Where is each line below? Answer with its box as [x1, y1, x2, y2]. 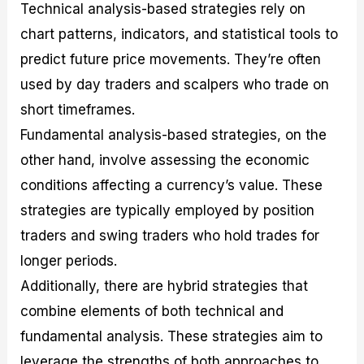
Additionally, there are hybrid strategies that [20, 277, 309, 294]
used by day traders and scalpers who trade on [20, 76, 330, 93]
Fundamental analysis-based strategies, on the [20, 126, 327, 143]
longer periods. [20, 252, 118, 269]
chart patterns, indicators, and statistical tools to [20, 25, 339, 42]
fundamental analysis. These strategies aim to [20, 327, 323, 344]
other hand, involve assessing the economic [20, 151, 310, 168]
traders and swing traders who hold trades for [20, 227, 320, 244]
